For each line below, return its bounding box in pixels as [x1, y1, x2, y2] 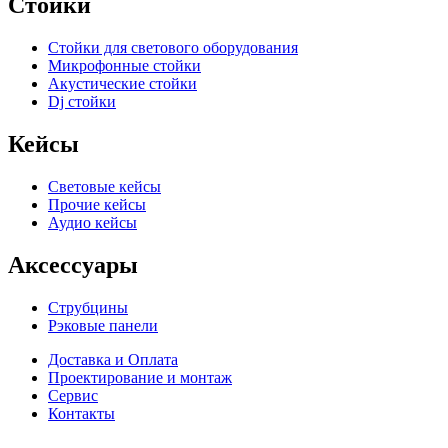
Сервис [48, 386, 98, 404]
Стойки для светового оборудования [48, 39, 298, 57]
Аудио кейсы [48, 213, 137, 231]
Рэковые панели [48, 316, 158, 334]
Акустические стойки [48, 75, 197, 93]
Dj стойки [48, 93, 116, 111]
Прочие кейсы [48, 195, 146, 213]
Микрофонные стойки [48, 57, 201, 75]
